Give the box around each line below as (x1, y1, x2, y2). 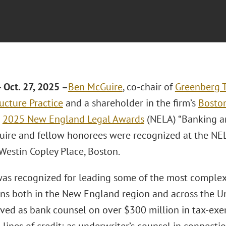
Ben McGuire (68, 80, 123, 93)
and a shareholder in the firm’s (63, 96, 198, 109)
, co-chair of (122, 80, 175, 93)
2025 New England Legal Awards (2, 112, 144, 126)
